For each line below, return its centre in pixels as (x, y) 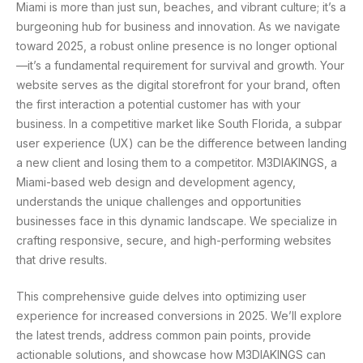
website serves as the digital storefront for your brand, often (178, 85)
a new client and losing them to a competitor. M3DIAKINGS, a (177, 163)
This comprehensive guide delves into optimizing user (161, 297)
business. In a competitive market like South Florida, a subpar (179, 124)
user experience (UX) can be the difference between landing (181, 143)
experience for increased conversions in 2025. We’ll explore (179, 316)
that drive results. (62, 260)
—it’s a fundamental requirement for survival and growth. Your (180, 66)
